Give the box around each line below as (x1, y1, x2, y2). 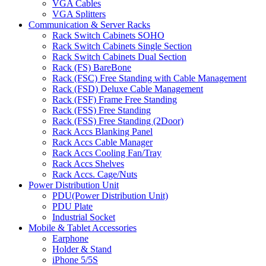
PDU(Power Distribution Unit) (52, 191, 168, 201)
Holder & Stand (52, 244, 112, 255)
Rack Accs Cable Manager (52, 137, 153, 148)
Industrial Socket (52, 212, 115, 223)
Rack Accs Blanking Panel (52, 126, 153, 137)
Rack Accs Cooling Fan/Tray (52, 148, 161, 159)
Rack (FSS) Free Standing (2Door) (52, 116, 183, 126)
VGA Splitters (52, 9, 106, 20)
